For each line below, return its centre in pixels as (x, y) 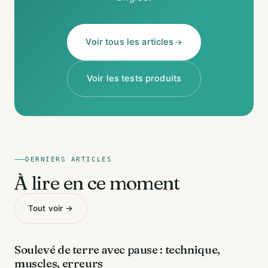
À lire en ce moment (97, 183)
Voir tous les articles (130, 42)
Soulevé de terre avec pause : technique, (117, 249)
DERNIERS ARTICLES (69, 159)
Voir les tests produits (134, 78)
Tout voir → (51, 208)
